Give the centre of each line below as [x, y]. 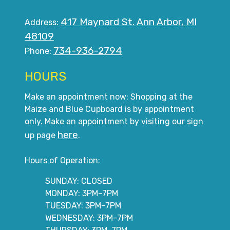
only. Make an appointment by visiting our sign [114, 121]
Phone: [39, 51]
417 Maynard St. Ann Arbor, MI [129, 22]
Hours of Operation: [62, 160]
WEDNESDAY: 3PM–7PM [89, 218]
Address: [43, 22]
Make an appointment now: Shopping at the [109, 97]
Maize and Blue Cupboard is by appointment [109, 109]
